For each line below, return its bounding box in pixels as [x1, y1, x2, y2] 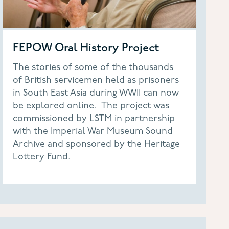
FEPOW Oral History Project [12, 43, 159, 54]
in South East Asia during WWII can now [12, 88, 179, 98]
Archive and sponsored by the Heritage [12, 140, 180, 149]
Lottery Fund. [12, 152, 71, 162]
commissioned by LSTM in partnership [12, 114, 175, 124]
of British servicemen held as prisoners [12, 76, 179, 85]
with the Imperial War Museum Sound [12, 127, 173, 136]
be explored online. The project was [12, 101, 169, 111]
